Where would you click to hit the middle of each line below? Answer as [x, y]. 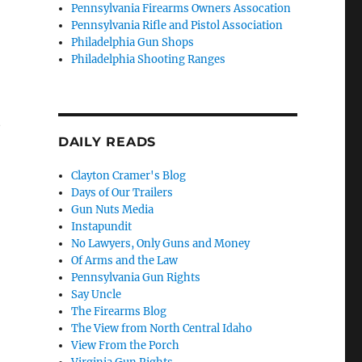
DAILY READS [107, 142]
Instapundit [102, 227]
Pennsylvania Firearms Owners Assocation [181, 9]
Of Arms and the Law [125, 261]
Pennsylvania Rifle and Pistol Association [177, 26]
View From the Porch [126, 346]
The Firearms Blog [119, 312]
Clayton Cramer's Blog [129, 176]
